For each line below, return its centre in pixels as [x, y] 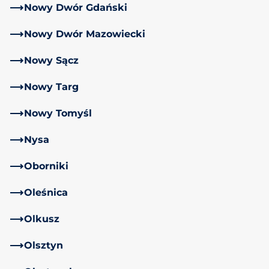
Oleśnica [46, 192]
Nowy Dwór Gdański [76, 7]
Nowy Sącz [51, 60]
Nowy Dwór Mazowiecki [85, 34]
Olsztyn [44, 245]
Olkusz [42, 219]
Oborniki [46, 166]
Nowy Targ [51, 86]
